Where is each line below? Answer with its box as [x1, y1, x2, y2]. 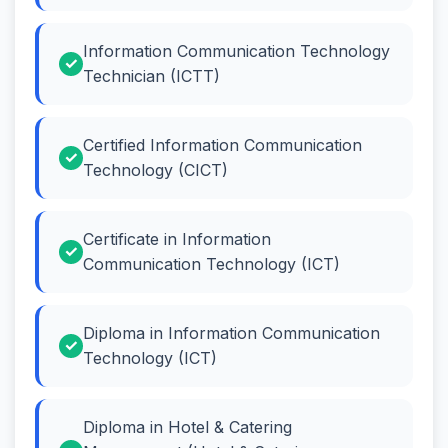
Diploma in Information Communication [83, 322, 380, 343]
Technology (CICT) [83, 159, 228, 180]
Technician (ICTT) [83, 65, 220, 86]
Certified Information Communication [83, 134, 362, 155]
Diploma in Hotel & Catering [83, 416, 292, 437]
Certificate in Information [83, 228, 271, 249]
